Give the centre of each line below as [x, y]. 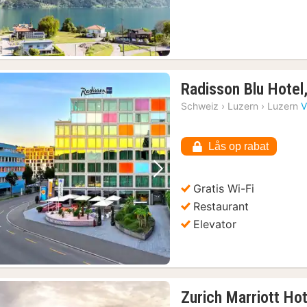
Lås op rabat [239, 147]
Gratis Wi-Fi [224, 188]
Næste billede [196, 181]
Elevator [215, 224]
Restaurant [221, 206]
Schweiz [200, 106]
